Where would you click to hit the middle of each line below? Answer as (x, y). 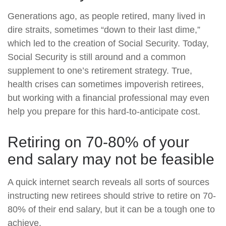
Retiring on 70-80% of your (98, 142)
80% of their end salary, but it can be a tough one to (111, 209)
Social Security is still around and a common (97, 57)
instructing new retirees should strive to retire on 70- (112, 196)
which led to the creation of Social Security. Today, (108, 43)
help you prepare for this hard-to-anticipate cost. (104, 111)
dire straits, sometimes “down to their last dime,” (104, 30)
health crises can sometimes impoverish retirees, (106, 84)
